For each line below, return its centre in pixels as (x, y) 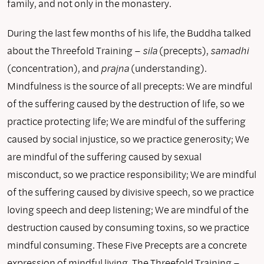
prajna (115, 68)
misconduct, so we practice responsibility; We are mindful (132, 174)
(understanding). (168, 68)
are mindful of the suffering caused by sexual (104, 156)
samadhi (230, 50)
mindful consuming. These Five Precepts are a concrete (127, 245)
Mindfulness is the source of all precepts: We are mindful (130, 85)
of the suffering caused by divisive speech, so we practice (131, 192)
